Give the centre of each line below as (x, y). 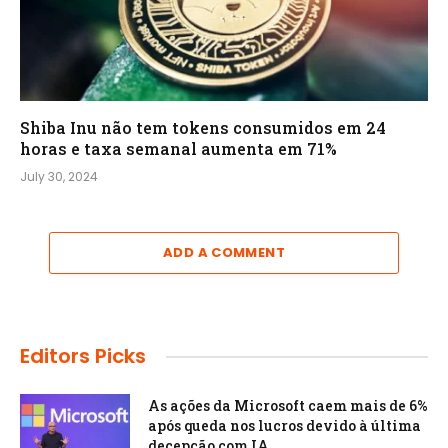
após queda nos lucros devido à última (284, 426)
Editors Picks (83, 356)
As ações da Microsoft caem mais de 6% (288, 406)
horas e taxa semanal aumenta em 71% (178, 149)
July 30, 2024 (59, 177)
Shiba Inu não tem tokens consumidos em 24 (203, 128)
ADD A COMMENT (224, 253)
